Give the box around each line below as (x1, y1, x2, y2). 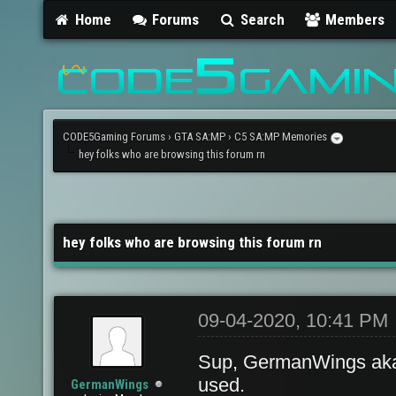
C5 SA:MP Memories (234, 130, 327, 143)
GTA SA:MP (174, 130, 225, 143)
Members (322, 10, 385, 28)
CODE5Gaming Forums (63, 130, 165, 143)
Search (236, 10, 285, 28)
